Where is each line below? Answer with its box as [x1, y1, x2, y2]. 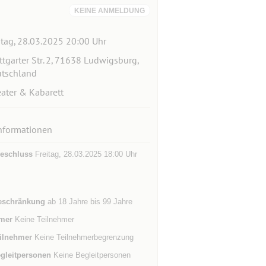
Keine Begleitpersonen [50, 251, 131, 259]
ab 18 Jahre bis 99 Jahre [45, 197, 132, 206]
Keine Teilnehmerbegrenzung [31, 233, 134, 242]
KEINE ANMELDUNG [74, 7, 145, 15]
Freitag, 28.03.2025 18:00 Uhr [32, 150, 137, 159]
